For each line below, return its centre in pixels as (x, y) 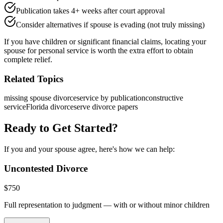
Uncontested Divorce (46, 168)
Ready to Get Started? (61, 128)
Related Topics (34, 79)
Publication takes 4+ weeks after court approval (90, 10)
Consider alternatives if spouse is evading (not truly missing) (110, 24)
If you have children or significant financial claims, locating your (105, 41)
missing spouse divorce (40, 98)
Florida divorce (50, 107)
